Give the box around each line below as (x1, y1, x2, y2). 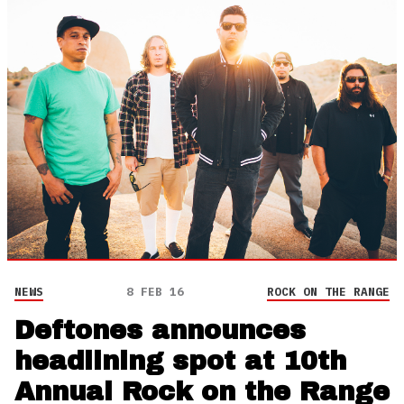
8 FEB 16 (126, 284, 184, 300)
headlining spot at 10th (14, 347, 346, 376)
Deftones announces (14, 317, 306, 345)
